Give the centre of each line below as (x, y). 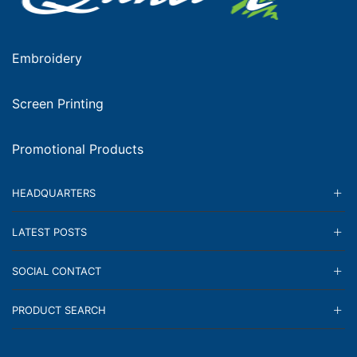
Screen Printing (58, 104)
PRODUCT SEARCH (59, 310)
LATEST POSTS (49, 231)
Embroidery (47, 59)
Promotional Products (78, 149)
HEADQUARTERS (54, 192)
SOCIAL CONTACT (57, 271)
